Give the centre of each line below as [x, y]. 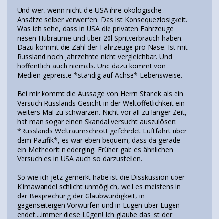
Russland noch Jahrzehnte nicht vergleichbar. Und [95, 56]
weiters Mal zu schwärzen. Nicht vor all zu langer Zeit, [102, 112]
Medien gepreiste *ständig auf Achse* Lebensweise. [100, 75]
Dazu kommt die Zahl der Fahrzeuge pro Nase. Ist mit [102, 47]
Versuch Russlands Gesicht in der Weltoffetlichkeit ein [101, 103]
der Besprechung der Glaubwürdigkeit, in [81, 196]
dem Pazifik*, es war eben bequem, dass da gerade [99, 140]
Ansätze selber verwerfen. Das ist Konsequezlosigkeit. [102, 19]
